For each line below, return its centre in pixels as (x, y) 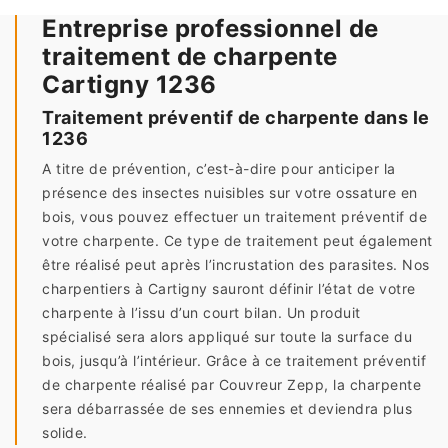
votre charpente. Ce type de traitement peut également (237, 240)
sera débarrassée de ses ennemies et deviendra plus (227, 408)
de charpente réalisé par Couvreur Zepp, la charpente (231, 384)
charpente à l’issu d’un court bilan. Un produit (201, 312)
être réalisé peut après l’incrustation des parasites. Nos (236, 264)
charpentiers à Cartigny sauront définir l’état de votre (229, 288)
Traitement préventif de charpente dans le (236, 117)
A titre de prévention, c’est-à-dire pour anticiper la (219, 168)
